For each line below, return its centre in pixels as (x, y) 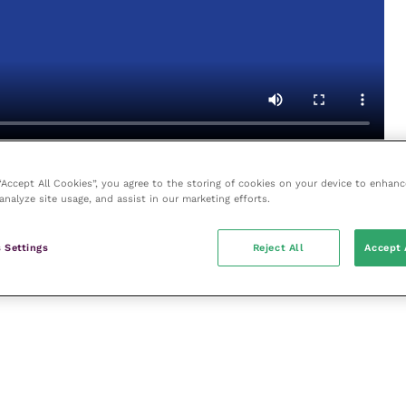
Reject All (278, 247)
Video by (247, 177)
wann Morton (337, 177)
